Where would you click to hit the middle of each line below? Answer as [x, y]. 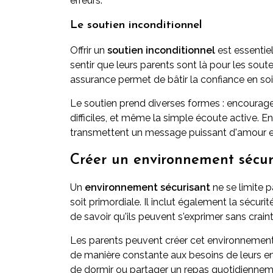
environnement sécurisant [147, 187]
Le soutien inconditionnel [136, 25]
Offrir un [89, 50]
